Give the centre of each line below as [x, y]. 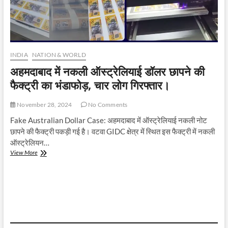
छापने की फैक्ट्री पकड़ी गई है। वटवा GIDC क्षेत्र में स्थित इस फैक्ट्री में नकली [112, 131]
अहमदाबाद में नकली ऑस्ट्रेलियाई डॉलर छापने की [107, 71]
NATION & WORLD [59, 54]
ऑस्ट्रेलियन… [30, 142]
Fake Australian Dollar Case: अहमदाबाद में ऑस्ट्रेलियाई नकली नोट [108, 120]
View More [24, 152]
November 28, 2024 [44, 104]
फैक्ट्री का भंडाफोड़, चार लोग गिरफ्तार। [90, 85]
